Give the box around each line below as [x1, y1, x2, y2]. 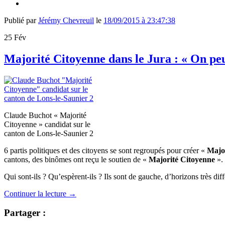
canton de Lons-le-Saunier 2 [4, 129, 93, 138]
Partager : [4, 207, 46, 218]
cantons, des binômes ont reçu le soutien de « [4, 155, 147, 164]
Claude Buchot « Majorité [4, 110, 86, 120]
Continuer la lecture [4, 189, 68, 198]
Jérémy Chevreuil [38, 16, 94, 25]
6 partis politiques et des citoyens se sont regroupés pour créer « [4, 146, 207, 155]
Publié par [4, 16, 38, 25]
